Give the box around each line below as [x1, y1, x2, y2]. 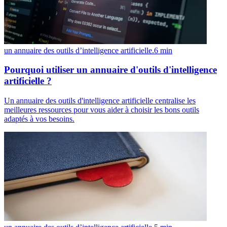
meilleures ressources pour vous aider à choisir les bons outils [4, 105, 199, 115]
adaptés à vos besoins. [4, 115, 74, 124]
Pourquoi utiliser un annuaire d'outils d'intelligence [4, 64, 217, 75]
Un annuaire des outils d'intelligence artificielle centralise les [4, 96, 196, 105]
